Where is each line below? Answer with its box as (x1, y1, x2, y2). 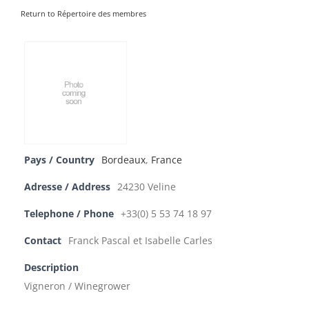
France (151, 154, 182, 166)
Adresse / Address (24, 181, 110, 193)
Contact (24, 235, 61, 247)
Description (24, 261, 79, 274)
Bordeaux (101, 154, 146, 166)
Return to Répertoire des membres (21, 8, 146, 19)
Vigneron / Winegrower (24, 280, 130, 292)
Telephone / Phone (24, 208, 114, 220)
